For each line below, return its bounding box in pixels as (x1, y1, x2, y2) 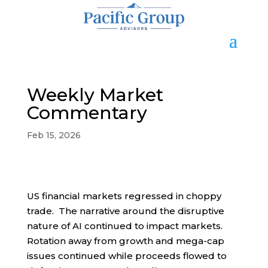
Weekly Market (26, 84, 163, 106)
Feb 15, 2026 (26, 130, 81, 141)
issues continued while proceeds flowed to (26, 250, 227, 262)
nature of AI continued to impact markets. (26, 220, 225, 232)
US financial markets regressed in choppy (26, 190, 221, 202)
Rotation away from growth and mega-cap (26, 235, 224, 247)
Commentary (26, 102, 147, 124)
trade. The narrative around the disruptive (26, 205, 224, 217)
